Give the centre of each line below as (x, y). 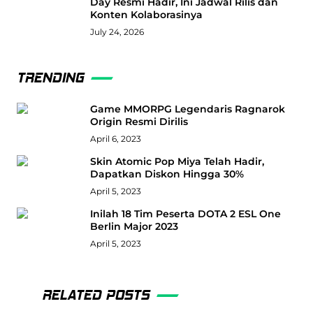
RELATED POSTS (96, 296)
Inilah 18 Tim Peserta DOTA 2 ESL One (185, 214)
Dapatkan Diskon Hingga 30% (167, 174)
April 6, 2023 (115, 139)
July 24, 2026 (117, 32)
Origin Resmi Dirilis (139, 122)
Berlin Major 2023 (134, 227)
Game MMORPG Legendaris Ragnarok (187, 109)
